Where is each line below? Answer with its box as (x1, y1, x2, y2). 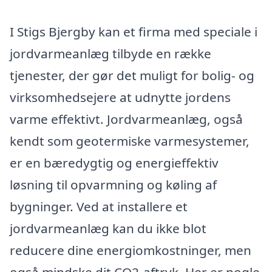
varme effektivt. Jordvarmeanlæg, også (10, 110, 243, 128)
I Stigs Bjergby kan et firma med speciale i (10, 23, 257, 41)
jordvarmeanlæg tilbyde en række (10, 45, 211, 63)
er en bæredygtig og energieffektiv (10, 154, 219, 172)
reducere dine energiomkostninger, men (10, 242, 251, 259)
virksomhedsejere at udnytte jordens (10, 89, 231, 106)
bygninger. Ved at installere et (10, 198, 188, 216)
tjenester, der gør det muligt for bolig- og (10, 67, 254, 84)
